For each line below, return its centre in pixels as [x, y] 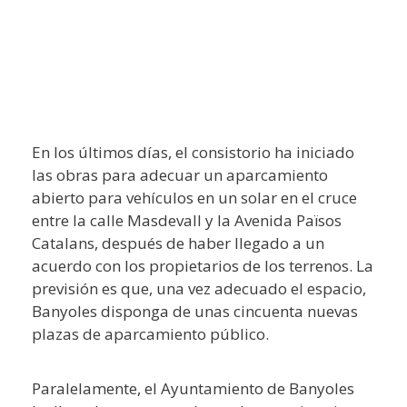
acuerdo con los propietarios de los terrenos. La [203, 265]
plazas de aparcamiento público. [150, 333]
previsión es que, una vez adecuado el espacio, [199, 288]
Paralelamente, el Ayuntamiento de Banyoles [193, 388]
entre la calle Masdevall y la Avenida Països [187, 220]
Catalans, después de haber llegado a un [178, 243]
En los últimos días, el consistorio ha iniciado [193, 152]
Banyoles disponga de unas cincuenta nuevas [195, 311]
